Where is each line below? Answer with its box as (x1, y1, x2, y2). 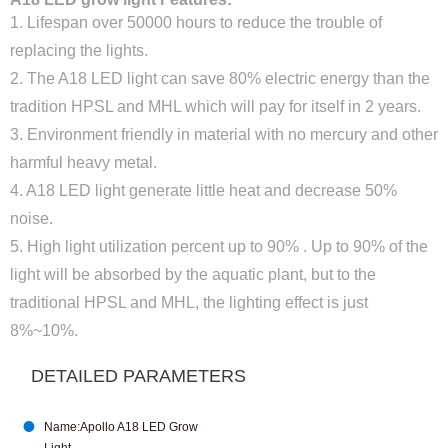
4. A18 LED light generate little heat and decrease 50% (10, 182, 397, 199)
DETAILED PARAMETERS (31, 366, 247, 386)
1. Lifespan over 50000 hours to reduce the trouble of (10, 14, 382, 31)
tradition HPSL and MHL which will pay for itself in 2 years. (10, 98, 421, 115)
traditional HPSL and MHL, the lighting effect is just (10, 294, 368, 311)
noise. (10, 210, 53, 227)
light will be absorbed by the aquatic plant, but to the (10, 266, 376, 283)
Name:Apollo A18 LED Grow (44, 420, 199, 434)
